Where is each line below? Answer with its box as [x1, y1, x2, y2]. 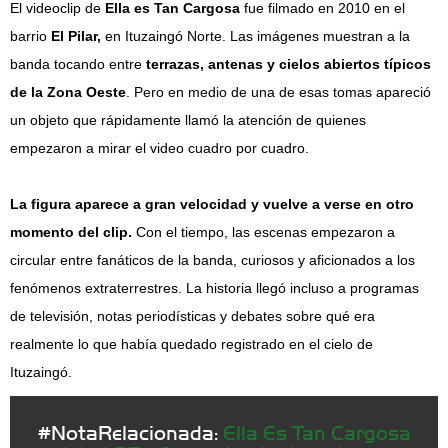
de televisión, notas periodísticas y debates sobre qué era [10, 308, 375, 324]
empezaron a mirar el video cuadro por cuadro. [10, 140, 309, 156]
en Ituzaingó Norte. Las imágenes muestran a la [101, 28, 410, 44]
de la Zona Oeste [10, 84, 126, 100]
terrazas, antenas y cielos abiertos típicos [142, 56, 431, 72]
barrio [10, 28, 51, 44]
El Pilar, [51, 28, 101, 44]
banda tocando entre [10, 56, 142, 72]
